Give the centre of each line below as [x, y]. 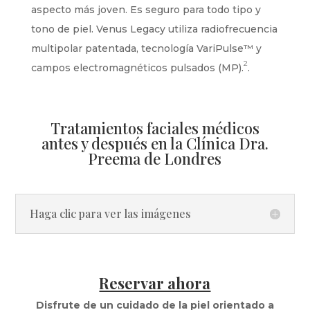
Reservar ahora [155, 283]
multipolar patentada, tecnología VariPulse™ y [146, 48]
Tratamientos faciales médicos [155, 128]
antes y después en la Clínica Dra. [155, 143]
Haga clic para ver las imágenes [111, 213]
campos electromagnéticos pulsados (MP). [137, 67]
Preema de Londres [155, 158]
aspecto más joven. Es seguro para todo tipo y [146, 9]
